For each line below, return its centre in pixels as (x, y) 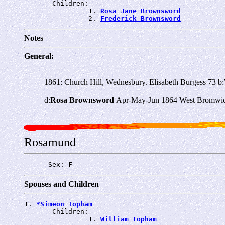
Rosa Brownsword (83, 100)
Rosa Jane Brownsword (141, 11)
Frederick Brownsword (141, 18)
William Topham (129, 219)
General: (39, 56)
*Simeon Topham (64, 204)
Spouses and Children (62, 184)
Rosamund (50, 142)
